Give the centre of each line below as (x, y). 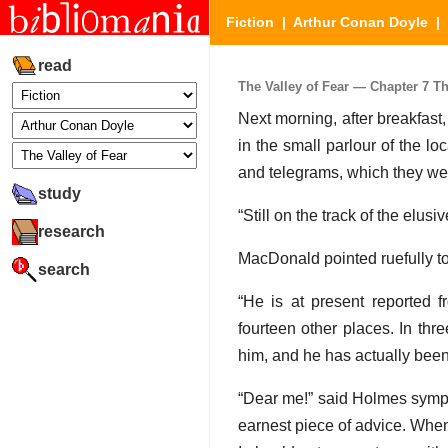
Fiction (250, 22)
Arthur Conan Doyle (360, 22)
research (71, 231)
